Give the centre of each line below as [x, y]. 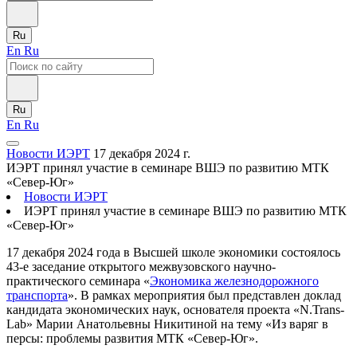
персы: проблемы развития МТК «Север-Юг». [132, 338]
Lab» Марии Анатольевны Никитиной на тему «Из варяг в [167, 324]
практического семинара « [78, 281]
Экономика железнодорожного [234, 281]
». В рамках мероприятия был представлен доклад [204, 295]
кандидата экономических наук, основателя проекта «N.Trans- [175, 310]
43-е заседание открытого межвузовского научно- [141, 267]
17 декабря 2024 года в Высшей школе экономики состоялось [173, 252]
